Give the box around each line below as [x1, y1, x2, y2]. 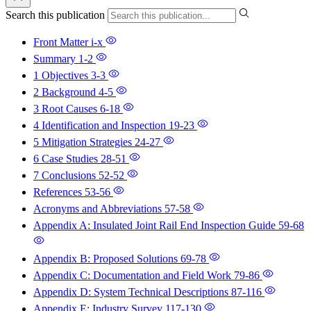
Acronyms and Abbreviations [33, 202, 165, 215]
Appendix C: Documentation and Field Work [33, 269, 234, 281]
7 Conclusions [33, 169, 99, 181]
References [33, 185, 85, 198]
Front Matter [33, 35, 91, 48]
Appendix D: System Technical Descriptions [33, 285, 231, 298]
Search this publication [6, 8, 108, 21]
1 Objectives [33, 69, 91, 81]
